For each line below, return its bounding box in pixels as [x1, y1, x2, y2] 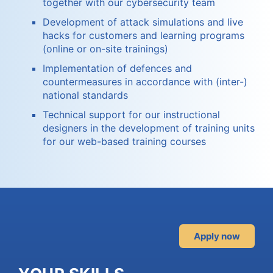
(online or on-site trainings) [43, 43, 168, 55]
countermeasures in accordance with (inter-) [43, 76, 247, 88]
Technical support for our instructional [43, 108, 220, 121]
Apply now [194, 230, 240, 243]
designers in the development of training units [43, 122, 255, 135]
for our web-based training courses [43, 135, 206, 148]
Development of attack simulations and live [43, 16, 243, 29]
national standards [43, 89, 128, 102]
